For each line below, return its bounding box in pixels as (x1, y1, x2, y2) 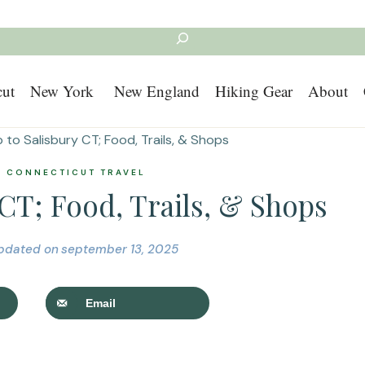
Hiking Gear (214, 81, 292, 102)
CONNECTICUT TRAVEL (7, 166, 147, 178)
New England (108, 81, 200, 102)
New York (29, 81, 94, 102)
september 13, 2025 (60, 240, 178, 257)
